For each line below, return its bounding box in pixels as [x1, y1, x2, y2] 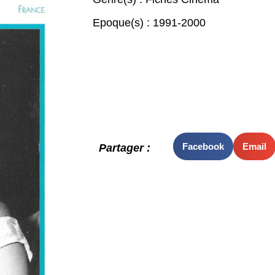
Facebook [182, 141, 224, 152]
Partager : [98, 142, 150, 155]
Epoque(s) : [92, 17, 153, 29]
